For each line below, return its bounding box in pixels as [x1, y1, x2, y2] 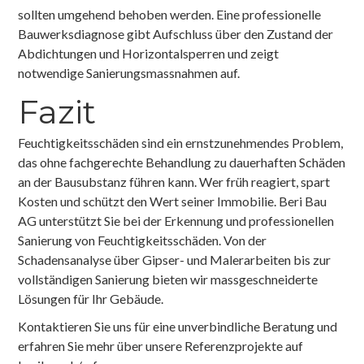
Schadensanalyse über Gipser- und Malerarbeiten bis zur [18, 251, 331, 267]
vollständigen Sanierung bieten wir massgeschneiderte [18, 271, 318, 287]
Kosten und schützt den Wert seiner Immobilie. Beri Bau [18, 193, 327, 209]
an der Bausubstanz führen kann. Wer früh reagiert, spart [18, 173, 331, 189]
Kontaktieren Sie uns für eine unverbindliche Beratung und [18, 318, 338, 334]
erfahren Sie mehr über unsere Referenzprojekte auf [18, 337, 304, 353]
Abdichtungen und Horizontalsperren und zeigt [18, 45, 279, 61]
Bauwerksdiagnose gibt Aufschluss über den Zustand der [18, 25, 334, 41]
